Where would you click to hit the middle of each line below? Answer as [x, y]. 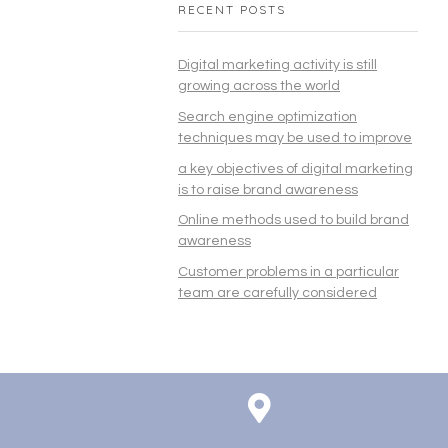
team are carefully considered [277, 293]
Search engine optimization [267, 116]
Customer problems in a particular [288, 272]
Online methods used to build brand [293, 220]
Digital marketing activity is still [277, 64]
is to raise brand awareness [268, 189]
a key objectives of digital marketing [295, 168]
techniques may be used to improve [295, 137]
